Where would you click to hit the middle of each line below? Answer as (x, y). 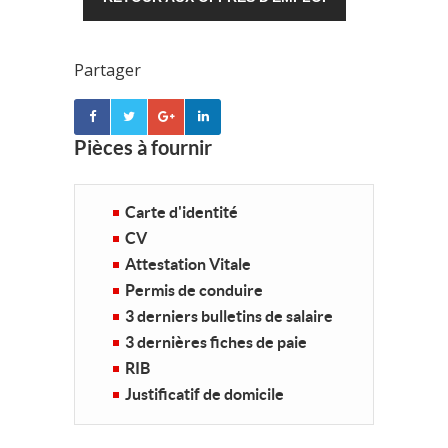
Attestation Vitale (188, 264)
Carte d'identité (181, 212)
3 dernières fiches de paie (216, 342)
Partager (107, 70)
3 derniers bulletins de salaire (229, 316)
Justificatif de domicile (204, 394)
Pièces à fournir (143, 147)
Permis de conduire (194, 290)
